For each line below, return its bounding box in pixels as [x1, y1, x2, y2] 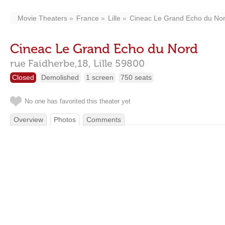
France [76, 14, 99, 22]
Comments [86, 116, 121, 124]
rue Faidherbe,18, [10, 57, 91, 69]
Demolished [41, 73, 79, 81]
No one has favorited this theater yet [25, 97, 131, 105]
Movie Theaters [18, 14, 67, 22]
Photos [54, 116, 76, 124]
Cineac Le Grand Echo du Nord [10, 41, 198, 57]
